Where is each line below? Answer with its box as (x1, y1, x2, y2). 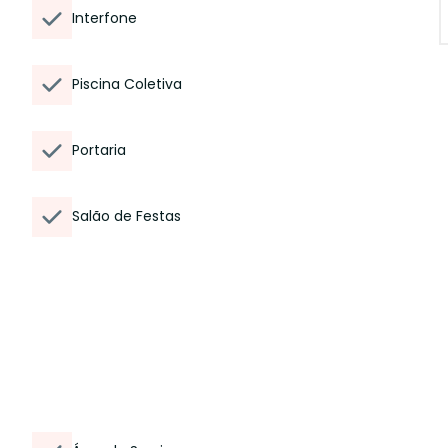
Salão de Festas (72, 206, 181, 226)
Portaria (72, 140, 126, 160)
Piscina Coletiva (72, 74, 182, 94)
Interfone (72, 8, 137, 28)
